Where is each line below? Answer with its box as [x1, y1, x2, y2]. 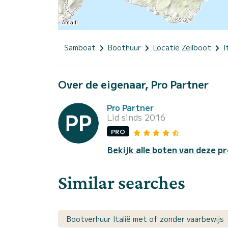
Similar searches [58, 172, 185, 193]
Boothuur [108, 42, 141, 53]
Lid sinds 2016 [107, 111, 165, 124]
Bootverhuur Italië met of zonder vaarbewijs [67, 214, 224, 224]
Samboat [64, 42, 96, 53]
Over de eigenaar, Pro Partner [58, 77, 209, 92]
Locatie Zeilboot [153, 42, 211, 53]
